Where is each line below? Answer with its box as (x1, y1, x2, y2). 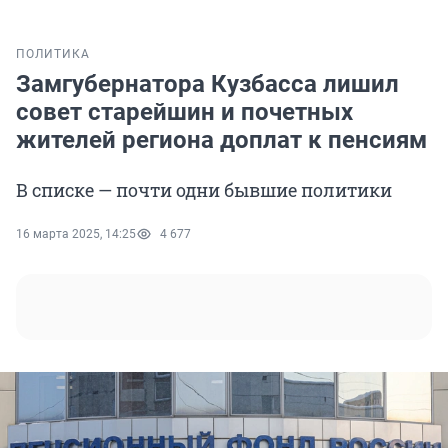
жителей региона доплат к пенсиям (16, 126, 427, 155)
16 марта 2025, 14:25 (16, 227, 136, 242)
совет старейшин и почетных (16, 98, 353, 127)
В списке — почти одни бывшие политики (16, 178, 392, 203)
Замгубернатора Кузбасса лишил (16, 70, 399, 99)
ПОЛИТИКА (16, 47, 90, 62)
